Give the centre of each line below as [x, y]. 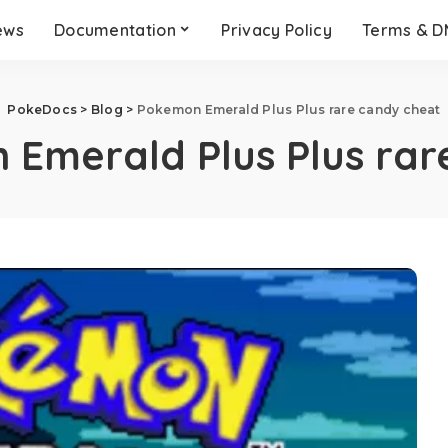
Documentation [115, 30]
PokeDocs [42, 109]
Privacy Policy [276, 30]
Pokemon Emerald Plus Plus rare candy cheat [288, 109]
